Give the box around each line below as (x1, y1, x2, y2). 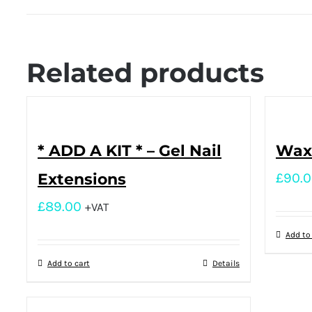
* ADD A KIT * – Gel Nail (38, 141, 221, 160)
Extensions (38, 169, 126, 189)
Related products (26, 56, 264, 90)
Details (212, 258, 240, 268)
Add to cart (47, 258, 90, 268)
